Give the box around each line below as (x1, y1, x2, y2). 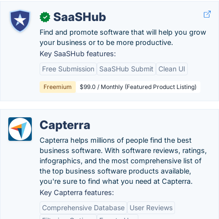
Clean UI (158, 65, 185, 73)
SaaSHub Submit (99, 65, 153, 73)
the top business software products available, (40, 167, 191, 175)
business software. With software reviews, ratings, (40, 146, 207, 154)
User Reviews (130, 203, 173, 212)
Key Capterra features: (40, 188, 114, 197)
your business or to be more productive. (40, 38, 173, 46)
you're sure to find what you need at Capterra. (40, 177, 193, 185)
